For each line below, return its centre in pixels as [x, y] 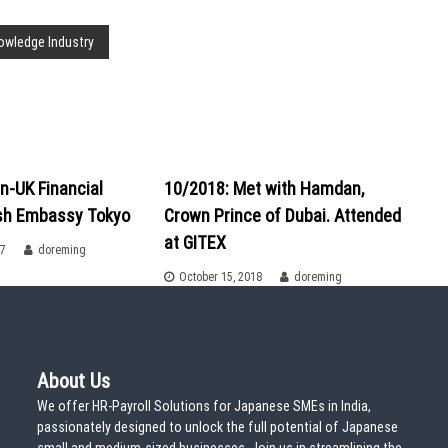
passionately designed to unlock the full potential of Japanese [218, 427]
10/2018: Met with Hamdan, [264, 188]
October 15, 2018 [221, 277]
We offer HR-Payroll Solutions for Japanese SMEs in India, [204, 406]
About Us [74, 381]
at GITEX [195, 242]
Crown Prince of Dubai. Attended [283, 215]
